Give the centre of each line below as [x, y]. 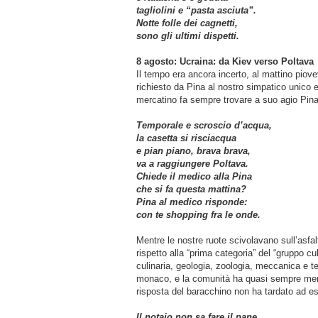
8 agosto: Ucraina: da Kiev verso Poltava [225, 61]
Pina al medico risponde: [192, 202]
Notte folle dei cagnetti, [187, 23]
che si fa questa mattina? [191, 189]
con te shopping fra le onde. [200, 214]
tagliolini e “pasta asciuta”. [196, 10]
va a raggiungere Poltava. [192, 163]
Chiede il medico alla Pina [194, 176]
